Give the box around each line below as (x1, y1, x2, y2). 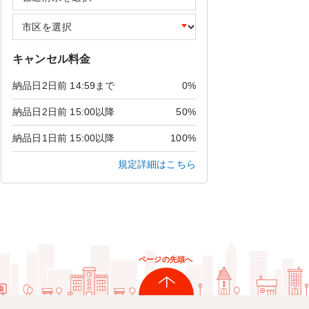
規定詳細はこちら (117, 159, 196, 170)
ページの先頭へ (139, 255, 193, 263)
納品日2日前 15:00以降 (12, 106, 115, 117)
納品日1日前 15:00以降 (12, 132, 115, 143)
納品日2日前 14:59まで (12, 80, 115, 91)
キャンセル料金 (12, 53, 91, 65)
